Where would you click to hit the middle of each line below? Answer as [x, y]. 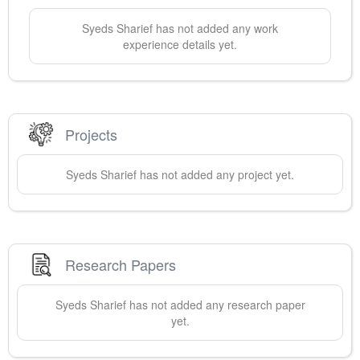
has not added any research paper [215, 305]
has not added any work [215, 29]
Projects [91, 134]
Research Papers [121, 264]
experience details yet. [180, 45]
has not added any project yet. [215, 175]
